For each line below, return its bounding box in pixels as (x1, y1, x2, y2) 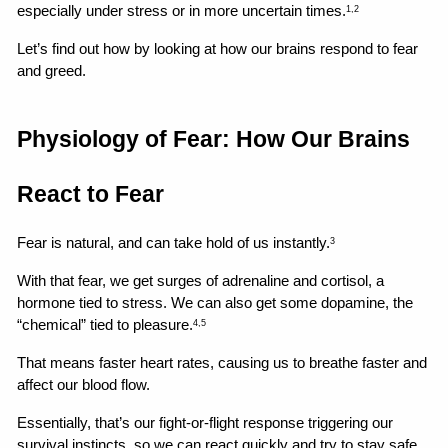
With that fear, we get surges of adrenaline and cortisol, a (17, 272, 385, 289)
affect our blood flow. (17, 376, 151, 393)
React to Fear (17, 180, 165, 207)
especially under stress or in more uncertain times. (17, 2, 347, 19)
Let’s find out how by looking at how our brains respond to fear (17, 40, 419, 57)
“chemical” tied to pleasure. (17, 316, 194, 333)
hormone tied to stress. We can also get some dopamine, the (17, 294, 414, 311)
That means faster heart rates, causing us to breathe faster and (17, 354, 428, 371)
